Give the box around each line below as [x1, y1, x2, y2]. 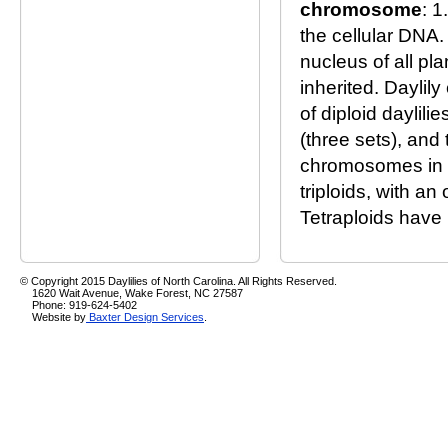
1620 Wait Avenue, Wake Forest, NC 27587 [20, 287, 243, 299]
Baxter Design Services [86, 311, 204, 323]
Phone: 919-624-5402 [20, 299, 137, 311]
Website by [20, 311, 86, 323]
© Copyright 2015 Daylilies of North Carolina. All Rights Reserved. [20, 275, 337, 287]
